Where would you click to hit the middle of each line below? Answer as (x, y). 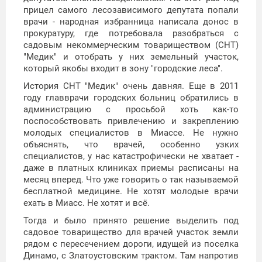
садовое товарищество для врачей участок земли (131, 232)
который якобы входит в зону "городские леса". (123, 69)
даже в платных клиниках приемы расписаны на (131, 168)
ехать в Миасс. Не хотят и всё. (87, 203)
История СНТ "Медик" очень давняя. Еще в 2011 (131, 86)
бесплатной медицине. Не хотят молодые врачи (131, 192)
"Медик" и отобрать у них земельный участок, (131, 57)
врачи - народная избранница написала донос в (131, 22)
